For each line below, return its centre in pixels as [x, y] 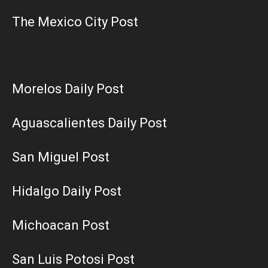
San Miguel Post [61, 157]
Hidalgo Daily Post [67, 191]
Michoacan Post [61, 225]
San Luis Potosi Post [73, 259]
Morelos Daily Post [68, 89]
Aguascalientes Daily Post [89, 123]
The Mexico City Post [75, 22]
